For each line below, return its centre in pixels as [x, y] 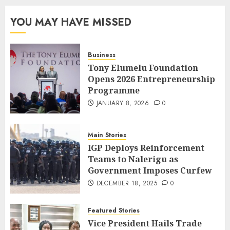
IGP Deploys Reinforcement [146, 148]
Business [102, 55]
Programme [114, 91]
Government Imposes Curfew [150, 171]
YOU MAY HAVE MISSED [71, 22]
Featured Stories [114, 210]
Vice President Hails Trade [145, 223]
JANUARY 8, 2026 [123, 103]
